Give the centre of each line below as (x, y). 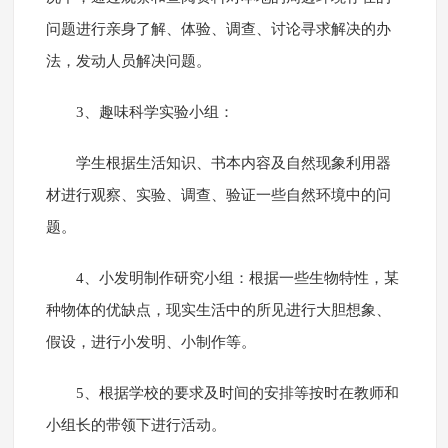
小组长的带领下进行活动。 (135, 425)
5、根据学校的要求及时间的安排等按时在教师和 (237, 393)
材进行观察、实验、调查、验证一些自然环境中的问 (218, 195)
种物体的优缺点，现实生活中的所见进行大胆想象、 (218, 310)
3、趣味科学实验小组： (154, 112)
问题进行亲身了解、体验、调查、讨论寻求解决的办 (218, 29)
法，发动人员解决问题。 (128, 61)
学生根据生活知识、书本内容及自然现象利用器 (233, 163)
